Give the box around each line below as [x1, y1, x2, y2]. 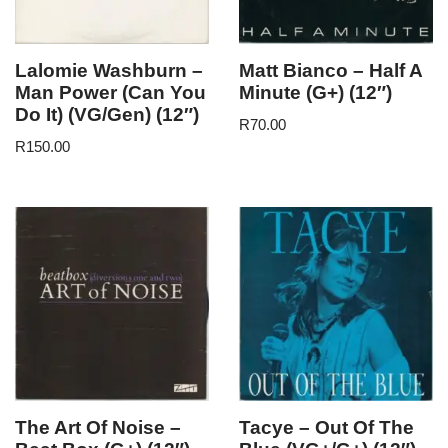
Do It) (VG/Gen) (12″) [15, 103, 199, 125]
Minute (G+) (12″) [239, 81, 392, 103]
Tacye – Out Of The [239, 416, 414, 438]
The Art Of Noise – [15, 416, 181, 438]
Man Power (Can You [15, 81, 206, 103]
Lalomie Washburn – [15, 59, 203, 81]
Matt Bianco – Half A [239, 59, 422, 81]
